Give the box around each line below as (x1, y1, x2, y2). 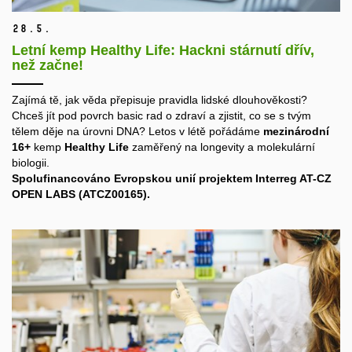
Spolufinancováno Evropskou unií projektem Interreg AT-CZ (12, 171, 332, 185)
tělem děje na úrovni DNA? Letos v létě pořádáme (12, 124, 263, 137)
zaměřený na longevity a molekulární (129, 140, 315, 153)
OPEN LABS (12, 187, 79, 200)
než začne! (12, 57, 83, 73)
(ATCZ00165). (79, 187, 150, 200)
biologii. (12, 156, 49, 169)
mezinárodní (263, 124, 329, 137)
